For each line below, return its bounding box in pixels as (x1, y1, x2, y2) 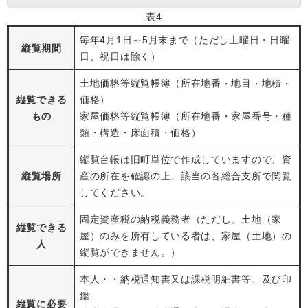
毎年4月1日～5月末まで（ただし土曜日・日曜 (80, 34, 290, 45)
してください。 (80, 187, 151, 198)
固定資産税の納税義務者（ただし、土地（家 (80, 214, 282, 225)
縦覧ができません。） (80, 247, 181, 258)
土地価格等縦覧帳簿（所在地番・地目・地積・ (80, 78, 292, 89)
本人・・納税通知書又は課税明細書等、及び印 (80, 274, 292, 285)
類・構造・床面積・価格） (80, 127, 201, 138)
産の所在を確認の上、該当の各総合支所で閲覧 (80, 170, 292, 181)
